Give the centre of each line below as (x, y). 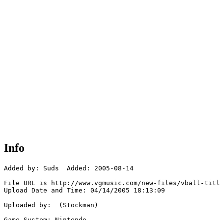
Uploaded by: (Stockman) (51, 205)
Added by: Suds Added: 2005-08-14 (69, 168)
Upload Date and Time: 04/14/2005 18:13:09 (84, 191)
